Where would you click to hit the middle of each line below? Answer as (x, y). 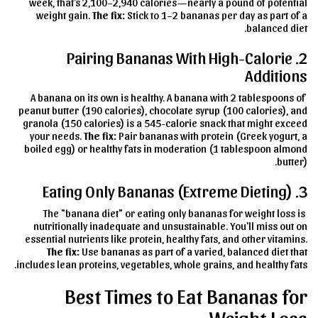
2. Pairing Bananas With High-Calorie (180, 57)
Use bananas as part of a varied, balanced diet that (193, 251)
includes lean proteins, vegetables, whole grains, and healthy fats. (162, 264)
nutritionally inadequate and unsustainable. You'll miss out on (170, 225)
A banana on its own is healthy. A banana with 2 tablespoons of (168, 97)
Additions (276, 75)
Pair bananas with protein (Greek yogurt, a (212, 135)
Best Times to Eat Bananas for (186, 295)
